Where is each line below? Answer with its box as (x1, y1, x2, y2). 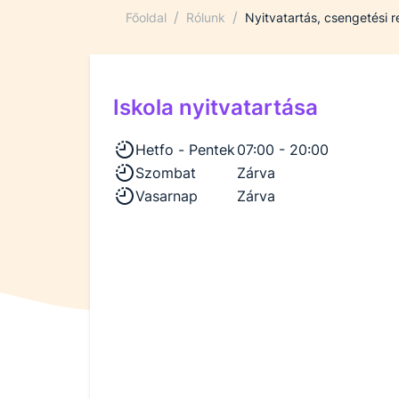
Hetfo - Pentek (135, 140, 235, 159)
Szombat (135, 163, 196, 182)
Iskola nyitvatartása (113, 94, 318, 120)
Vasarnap (135, 186, 198, 205)
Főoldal (126, 9, 167, 25)
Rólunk (186, 9, 225, 25)
